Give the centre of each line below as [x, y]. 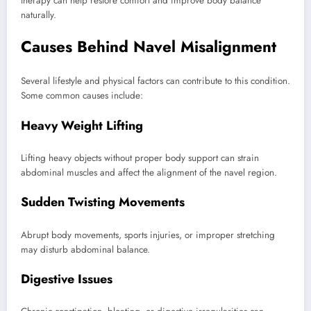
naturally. [39, 15]
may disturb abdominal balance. [85, 249]
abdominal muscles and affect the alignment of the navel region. [149, 173]
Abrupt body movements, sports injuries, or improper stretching [148, 235]
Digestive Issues [67, 279]
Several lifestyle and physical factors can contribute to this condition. [155, 81]
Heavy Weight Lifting [82, 125]
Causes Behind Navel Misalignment [149, 46]
